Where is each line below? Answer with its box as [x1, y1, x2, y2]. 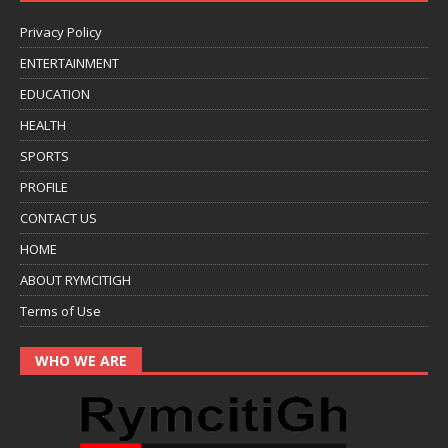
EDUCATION [20, 85, 90, 104]
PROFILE [20, 178, 68, 197]
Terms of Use [20, 302, 101, 321]
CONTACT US [20, 209, 97, 228]
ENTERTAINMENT [20, 54, 119, 73]
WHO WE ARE [35, 351, 127, 371]
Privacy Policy [20, 23, 102, 42]
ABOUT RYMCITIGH [20, 271, 131, 290]
